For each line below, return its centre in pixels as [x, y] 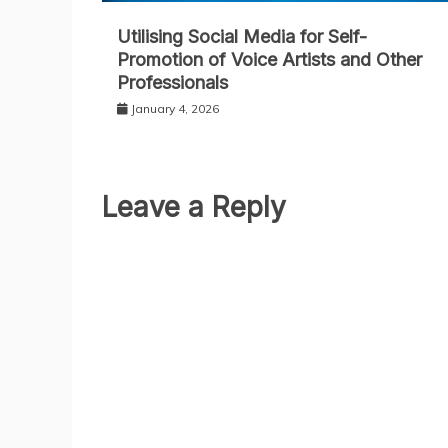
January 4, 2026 [175, 109]
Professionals [172, 83]
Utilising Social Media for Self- [242, 37]
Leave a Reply [194, 207]
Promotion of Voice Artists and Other [269, 60]
